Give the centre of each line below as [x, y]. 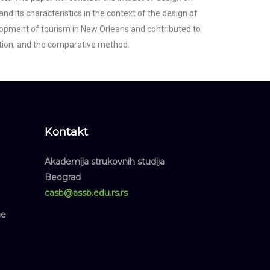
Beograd [62, 177]
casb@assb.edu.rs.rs [86, 193]
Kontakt [66, 132]
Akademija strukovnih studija [104, 162]
